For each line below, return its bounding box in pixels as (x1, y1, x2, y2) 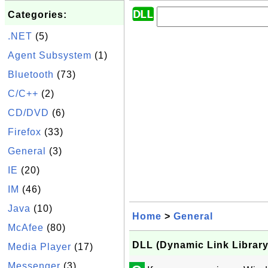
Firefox (8, 127, 41, 137)
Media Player (8, 242, 71, 252)
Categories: (8, 10, 67, 20)
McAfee (8, 223, 44, 233)
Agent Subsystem (8, 50, 92, 60)
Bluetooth (8, 69, 54, 80)
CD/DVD (8, 108, 49, 118)
